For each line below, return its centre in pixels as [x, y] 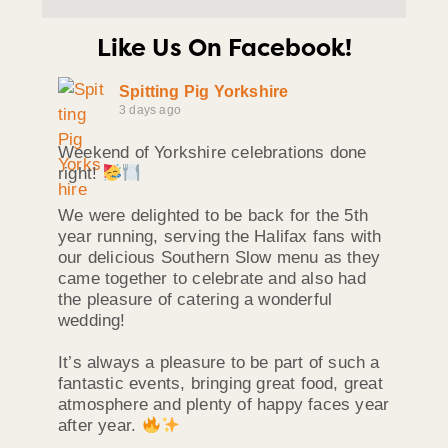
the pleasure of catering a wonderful [195, 300]
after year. [100, 426]
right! [80, 174]
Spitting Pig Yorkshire [204, 92]
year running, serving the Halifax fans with [220, 237]
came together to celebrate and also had [212, 279]
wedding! [92, 321]
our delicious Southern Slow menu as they [219, 258]
